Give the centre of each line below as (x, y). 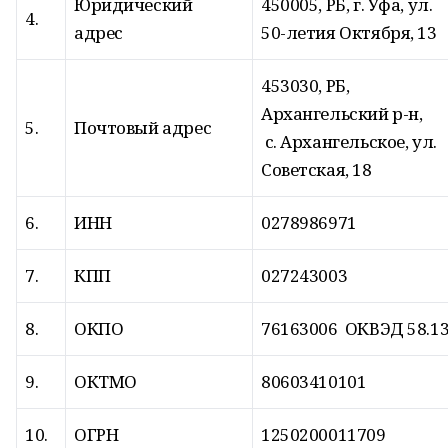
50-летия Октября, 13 (349, 32)
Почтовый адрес (143, 127)
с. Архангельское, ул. (349, 141)
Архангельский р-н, (342, 113)
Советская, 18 (316, 169)
